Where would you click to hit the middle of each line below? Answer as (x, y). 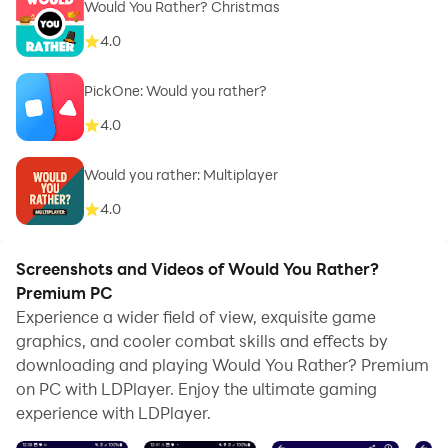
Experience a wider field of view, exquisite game (196, 316)
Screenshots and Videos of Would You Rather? (197, 268)
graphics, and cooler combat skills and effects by (202, 340)
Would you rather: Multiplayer (181, 175)
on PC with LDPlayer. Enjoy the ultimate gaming (196, 388)
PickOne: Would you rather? (175, 91)
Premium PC (64, 292)
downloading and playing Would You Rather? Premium (222, 364)
